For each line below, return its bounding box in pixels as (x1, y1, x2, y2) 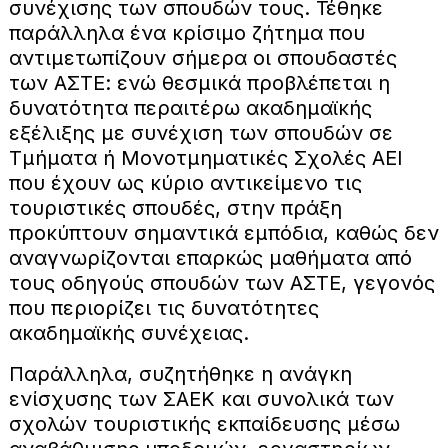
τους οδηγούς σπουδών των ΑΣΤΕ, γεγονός (8, 270, 435, 295)
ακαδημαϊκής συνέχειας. (8, 320, 249, 345)
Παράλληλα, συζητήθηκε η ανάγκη (8, 361, 352, 386)
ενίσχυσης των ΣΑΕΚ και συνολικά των (8, 386, 394, 411)
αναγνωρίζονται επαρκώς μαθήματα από (8, 245, 412, 270)
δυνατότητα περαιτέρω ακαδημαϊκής (8, 95, 372, 120)
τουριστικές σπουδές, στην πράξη (8, 195, 342, 220)
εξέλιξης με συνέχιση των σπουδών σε (8, 120, 393, 145)
